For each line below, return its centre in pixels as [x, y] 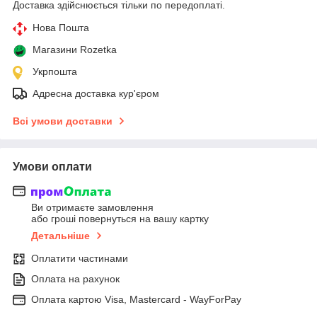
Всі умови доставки [63, 121]
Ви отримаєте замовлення [92, 208]
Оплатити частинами [80, 259]
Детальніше [60, 236]
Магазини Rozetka [75, 49]
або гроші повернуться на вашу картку [120, 219]
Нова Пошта [61, 27]
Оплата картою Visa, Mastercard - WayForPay [136, 300]
